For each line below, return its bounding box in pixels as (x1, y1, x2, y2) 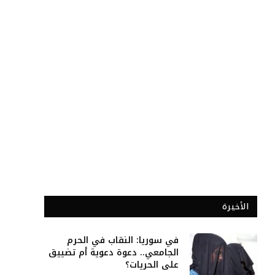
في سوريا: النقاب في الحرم (67, 232, 179, 249)
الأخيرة (222, 199, 249, 214)
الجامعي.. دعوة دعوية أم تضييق (48, 244, 179, 261)
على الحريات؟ (125, 257, 179, 273)
